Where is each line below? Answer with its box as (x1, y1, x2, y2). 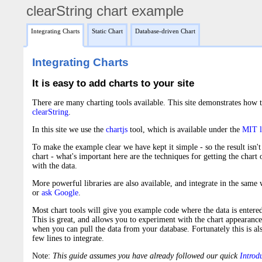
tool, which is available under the (127, 125, 242, 134)
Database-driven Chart (135, 28, 195, 35)
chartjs (106, 125, 127, 134)
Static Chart (92, 28, 123, 35)
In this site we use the (32, 125, 106, 134)
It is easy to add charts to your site (32, 77, 194, 89)
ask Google (42, 188, 78, 197)
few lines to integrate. (32, 233, 104, 243)
